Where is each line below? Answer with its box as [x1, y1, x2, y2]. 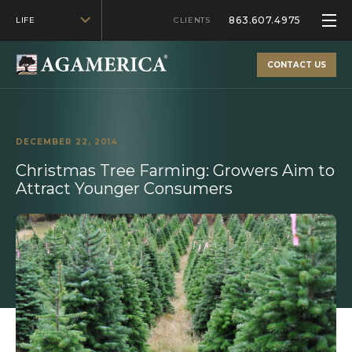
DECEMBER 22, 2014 [16, 137, 118, 147]
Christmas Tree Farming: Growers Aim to [16, 161, 335, 180]
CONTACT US [267, 60, 327, 71]
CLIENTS [174, 15, 211, 25]
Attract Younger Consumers [16, 179, 233, 198]
